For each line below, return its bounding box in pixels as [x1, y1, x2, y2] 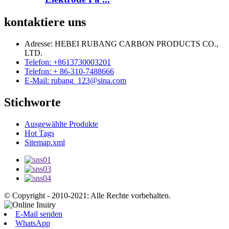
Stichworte [4, 96, 61, 109]
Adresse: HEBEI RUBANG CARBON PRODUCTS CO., [25, 39, 218, 49]
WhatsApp [15, 219, 50, 228]
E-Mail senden [15, 210, 62, 219]
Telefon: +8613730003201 [25, 58, 111, 67]
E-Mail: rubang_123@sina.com [25, 76, 126, 85]
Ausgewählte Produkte [25, 120, 98, 129]
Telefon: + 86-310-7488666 [25, 67, 114, 76]
